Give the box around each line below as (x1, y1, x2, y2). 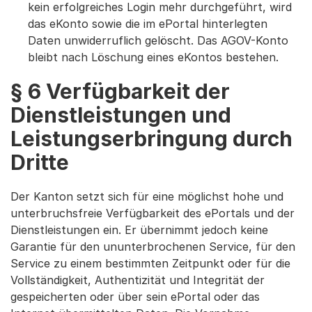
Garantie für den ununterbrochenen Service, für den (10, 240, 295, 253)
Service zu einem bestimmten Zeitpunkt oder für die (10, 256, 290, 270)
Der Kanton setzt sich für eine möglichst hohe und (10, 189, 283, 203)
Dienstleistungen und (10, 102, 231, 127)
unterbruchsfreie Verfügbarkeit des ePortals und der (10, 206, 295, 220)
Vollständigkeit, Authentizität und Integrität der (10, 273, 265, 287)
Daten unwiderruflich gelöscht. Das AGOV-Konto (28, 33, 288, 47)
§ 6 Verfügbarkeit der (10, 79, 230, 104)
